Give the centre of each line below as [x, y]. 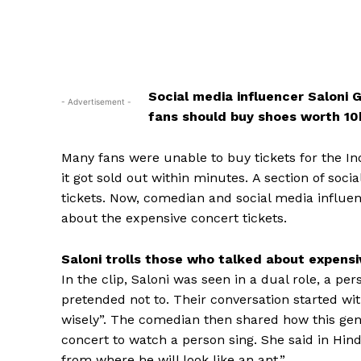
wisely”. [84, 320]
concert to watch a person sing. [159, 340]
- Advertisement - [96, 102]
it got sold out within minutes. [155, 178]
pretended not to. [115, 299]
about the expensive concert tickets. [174, 218]
